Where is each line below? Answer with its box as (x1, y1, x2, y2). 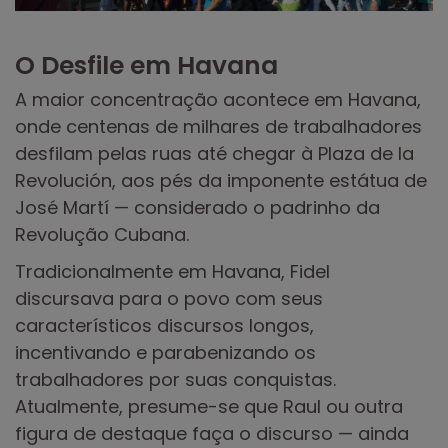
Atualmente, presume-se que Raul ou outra (15, 393, 403, 419)
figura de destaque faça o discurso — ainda (15, 420, 409, 446)
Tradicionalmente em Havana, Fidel (15, 258, 330, 284)
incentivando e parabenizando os (15, 339, 316, 365)
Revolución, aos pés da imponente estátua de (15, 167, 427, 193)
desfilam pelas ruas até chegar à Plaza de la (15, 140, 414, 166)
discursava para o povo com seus (15, 285, 323, 311)
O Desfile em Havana (15, 47, 278, 83)
